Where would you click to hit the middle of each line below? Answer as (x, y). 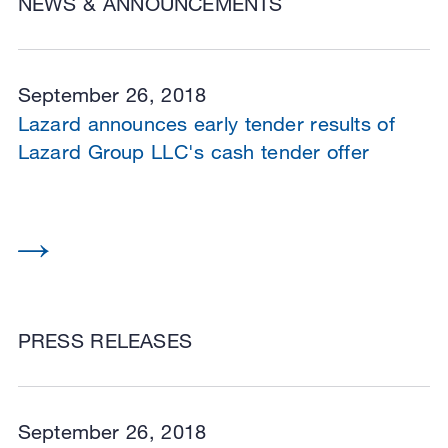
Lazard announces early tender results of (206, 123)
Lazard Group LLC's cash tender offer (193, 151)
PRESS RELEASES (104, 341)
